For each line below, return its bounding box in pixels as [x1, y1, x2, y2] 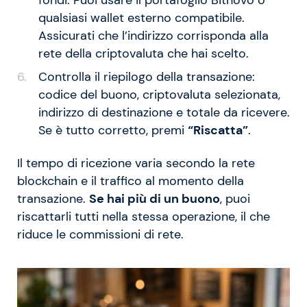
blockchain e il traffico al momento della [17, 173, 244, 189]
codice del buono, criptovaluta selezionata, [38, 87, 280, 103]
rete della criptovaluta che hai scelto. [38, 45, 249, 61]
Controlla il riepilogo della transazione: [38, 69, 255, 85]
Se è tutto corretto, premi [38, 123, 188, 138]
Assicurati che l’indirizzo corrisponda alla [38, 27, 269, 43]
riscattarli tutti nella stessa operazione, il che [17, 209, 270, 225]
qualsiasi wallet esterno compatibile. [38, 10, 245, 25]
